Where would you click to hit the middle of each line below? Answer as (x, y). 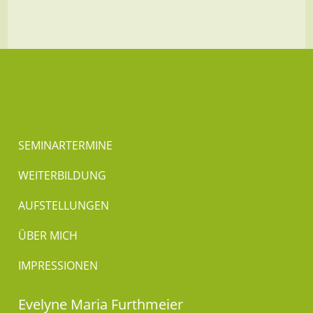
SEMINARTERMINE (66, 146)
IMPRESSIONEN (58, 266)
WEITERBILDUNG (63, 176)
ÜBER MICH (48, 236)
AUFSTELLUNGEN (64, 206)
